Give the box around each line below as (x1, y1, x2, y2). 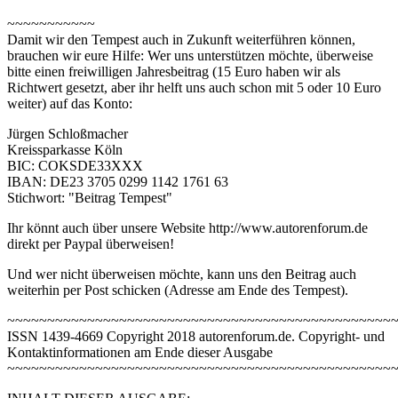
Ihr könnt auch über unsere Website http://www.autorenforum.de (7, 220, 368, 236)
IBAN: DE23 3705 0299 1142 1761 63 (7, 174, 228, 190)
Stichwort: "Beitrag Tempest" (7, 190, 172, 206)
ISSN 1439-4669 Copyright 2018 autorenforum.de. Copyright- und (7, 329, 385, 345)
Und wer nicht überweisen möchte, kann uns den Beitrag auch (7, 267, 356, 283)
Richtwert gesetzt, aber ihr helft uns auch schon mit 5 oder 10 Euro (7, 80, 381, 96)
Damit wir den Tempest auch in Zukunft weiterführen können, (7, 32, 355, 48)
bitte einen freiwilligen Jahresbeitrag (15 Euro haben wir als (7, 64, 340, 80)
